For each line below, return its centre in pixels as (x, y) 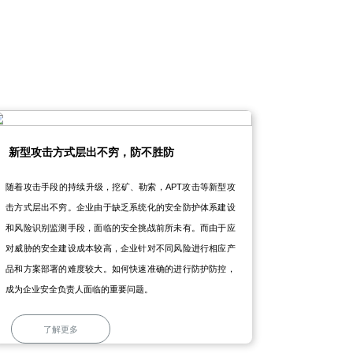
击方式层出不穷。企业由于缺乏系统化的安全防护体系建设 (121, 208)
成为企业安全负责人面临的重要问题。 (80, 290)
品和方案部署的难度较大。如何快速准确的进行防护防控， (121, 269)
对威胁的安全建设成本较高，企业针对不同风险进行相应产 (121, 249)
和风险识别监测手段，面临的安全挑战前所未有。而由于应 (121, 228)
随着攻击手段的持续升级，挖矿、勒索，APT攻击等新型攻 (121, 187)
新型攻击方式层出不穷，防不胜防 (92, 152)
